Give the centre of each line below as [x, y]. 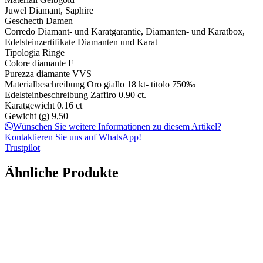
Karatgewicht [30, 106]
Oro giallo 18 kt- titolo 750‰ [141, 85]
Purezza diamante [38, 74]
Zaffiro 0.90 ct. [118, 95]
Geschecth [25, 21]
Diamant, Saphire [61, 11]
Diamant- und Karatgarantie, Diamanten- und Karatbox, [141, 32]
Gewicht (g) [27, 116]
